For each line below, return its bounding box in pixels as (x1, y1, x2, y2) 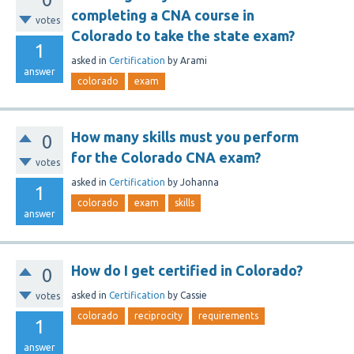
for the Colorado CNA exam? (71, 149, 261, 165)
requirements (198, 311, 258, 321)
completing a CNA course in (71, 7, 254, 23)
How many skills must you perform (71, 129, 299, 145)
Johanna (180, 176, 219, 187)
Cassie (180, 289, 207, 300)
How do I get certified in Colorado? (71, 262, 303, 278)
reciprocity (134, 311, 183, 321)
